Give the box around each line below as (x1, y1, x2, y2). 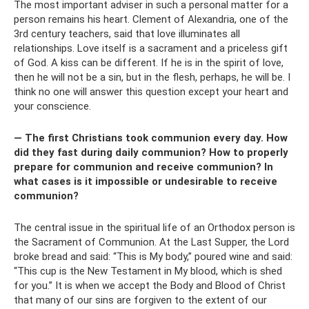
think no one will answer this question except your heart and (14, 85, 288, 98)
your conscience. (14, 99, 91, 112)
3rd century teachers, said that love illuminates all (14, 27, 240, 40)
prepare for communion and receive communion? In (14, 160, 273, 173)
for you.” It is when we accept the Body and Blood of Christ (14, 279, 286, 292)
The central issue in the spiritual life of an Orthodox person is (14, 221, 295, 234)
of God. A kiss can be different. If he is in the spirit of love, (14, 56, 283, 69)
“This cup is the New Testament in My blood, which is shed (14, 264, 282, 277)
